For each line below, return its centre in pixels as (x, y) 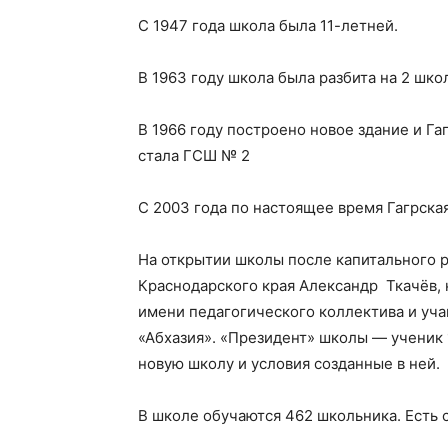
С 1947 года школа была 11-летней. (268, 25)
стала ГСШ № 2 (194, 155)
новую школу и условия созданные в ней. (289, 363)
